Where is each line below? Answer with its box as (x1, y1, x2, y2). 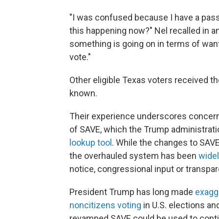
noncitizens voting (69, 200, 141, 210)
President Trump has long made (69, 187, 195, 197)
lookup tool (69, 137, 112, 148)
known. (69, 88, 97, 98)
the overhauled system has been (69, 151, 198, 161)
